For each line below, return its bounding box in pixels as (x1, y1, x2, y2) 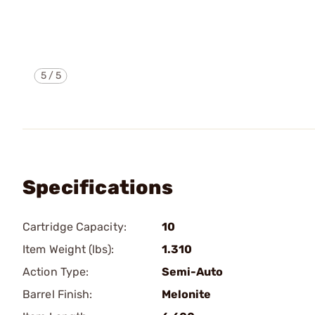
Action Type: (22, 265, 89, 278)
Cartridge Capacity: (22, 220, 127, 233)
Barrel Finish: (22, 288, 93, 301)
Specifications (22, 176, 173, 199)
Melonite (162, 288, 211, 301)
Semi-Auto (162, 265, 223, 278)
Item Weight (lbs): (22, 243, 114, 256)
